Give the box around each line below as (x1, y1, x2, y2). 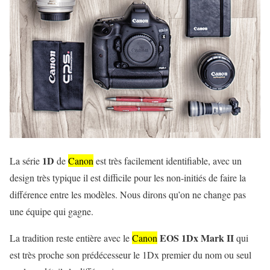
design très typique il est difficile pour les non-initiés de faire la (10, 171, 246, 184)
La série (10, 154, 40, 167)
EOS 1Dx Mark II (160, 230, 234, 245)
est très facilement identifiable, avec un (93, 154, 242, 167)
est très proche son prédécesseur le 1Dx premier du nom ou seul (10, 248, 251, 261)
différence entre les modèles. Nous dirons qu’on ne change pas (10, 187, 246, 201)
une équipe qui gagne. (10, 204, 93, 218)
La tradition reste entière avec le (10, 231, 132, 244)
